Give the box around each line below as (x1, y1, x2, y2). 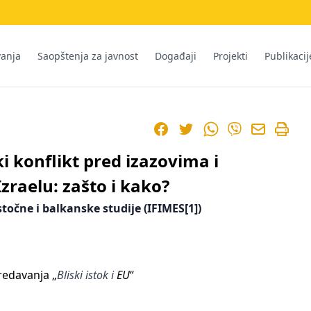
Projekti (213, 49, 248, 62)
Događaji (155, 49, 196, 62)
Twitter (177, 121, 215, 136)
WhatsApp (202, 121, 256, 136)
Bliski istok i (57, 267, 117, 283)
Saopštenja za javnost (37, 49, 138, 62)
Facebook (152, 121, 203, 136)
